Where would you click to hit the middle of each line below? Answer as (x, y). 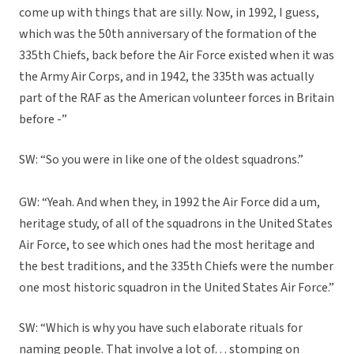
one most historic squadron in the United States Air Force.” (177, 288)
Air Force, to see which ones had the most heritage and (167, 245)
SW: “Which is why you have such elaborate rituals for (161, 328)
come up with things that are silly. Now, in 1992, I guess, (169, 13)
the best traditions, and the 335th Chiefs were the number (176, 267)
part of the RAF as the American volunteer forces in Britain (177, 98)
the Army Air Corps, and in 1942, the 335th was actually (166, 77)
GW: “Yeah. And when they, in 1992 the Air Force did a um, (169, 203)
